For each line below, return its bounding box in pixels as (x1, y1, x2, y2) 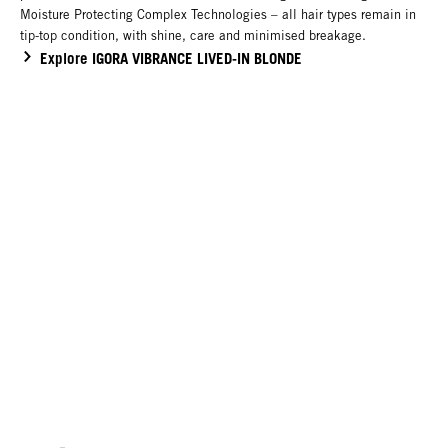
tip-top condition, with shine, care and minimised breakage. (20, 28, 366, 44)
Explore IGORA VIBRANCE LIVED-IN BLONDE (40, 49, 302, 68)
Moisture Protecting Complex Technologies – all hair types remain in (20, 7, 416, 23)
